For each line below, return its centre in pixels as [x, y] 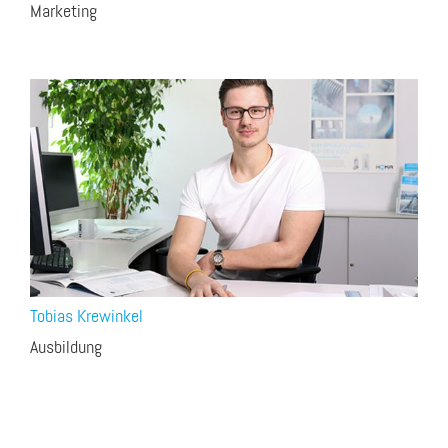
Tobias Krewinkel [86, 317]
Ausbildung [66, 348]
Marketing [63, 12]
